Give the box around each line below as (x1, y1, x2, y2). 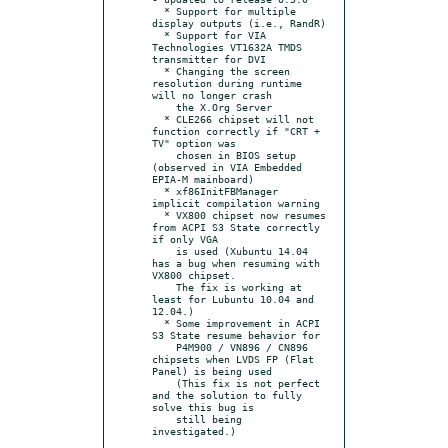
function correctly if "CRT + (152, 124, 320, 137)
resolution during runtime (152, 76, 302, 89)
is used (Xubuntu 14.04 (152, 244, 176, 257)
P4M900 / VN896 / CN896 (152, 340, 176, 353)
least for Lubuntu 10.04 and (152, 292, 314, 305)
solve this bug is (152, 400, 254, 413)
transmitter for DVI (152, 52, 266, 65)
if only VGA (152, 232, 218, 245)
